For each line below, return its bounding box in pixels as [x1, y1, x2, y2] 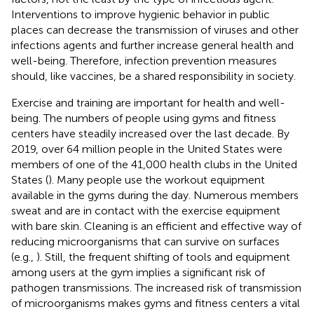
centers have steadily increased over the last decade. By [11, 126, 289, 140]
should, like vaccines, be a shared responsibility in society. [11, 69, 296, 83]
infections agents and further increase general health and [11, 38, 294, 52]
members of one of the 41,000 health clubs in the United [11, 157, 297, 171]
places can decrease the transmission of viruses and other [11, 22, 299, 36]
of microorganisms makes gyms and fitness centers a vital [11, 296, 300, 310]
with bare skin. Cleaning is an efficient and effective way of [11, 219, 301, 233]
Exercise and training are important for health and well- [11, 95, 285, 109]
